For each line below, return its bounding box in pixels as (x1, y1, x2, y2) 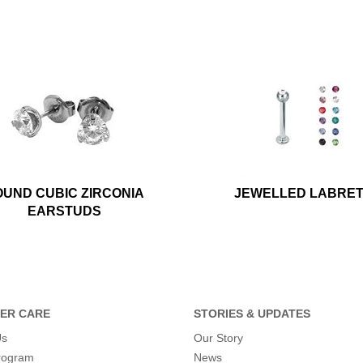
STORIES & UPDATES (194, 307, 310, 321)
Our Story (194, 331, 243, 345)
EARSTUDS (27, 204, 101, 219)
